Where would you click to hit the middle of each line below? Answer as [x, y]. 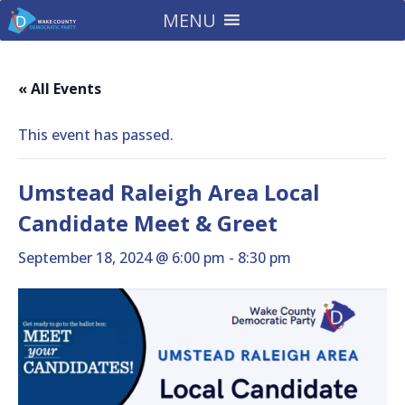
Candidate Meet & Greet [148, 223]
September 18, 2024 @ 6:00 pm [122, 258]
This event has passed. [96, 135]
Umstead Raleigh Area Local [169, 192]
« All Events [60, 89]
